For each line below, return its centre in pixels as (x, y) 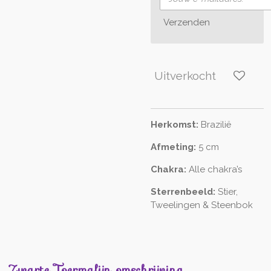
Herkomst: (176, 124)
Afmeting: (173, 147)
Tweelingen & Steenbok (202, 205)
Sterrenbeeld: (184, 191)
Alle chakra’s (215, 169)
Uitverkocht (185, 76)
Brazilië (216, 124)
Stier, (228, 191)
